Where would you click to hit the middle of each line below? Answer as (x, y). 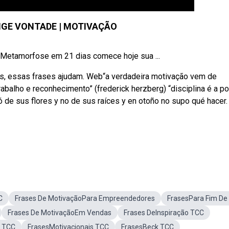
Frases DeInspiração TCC (164, 213)
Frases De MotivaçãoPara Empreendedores (85, 198)
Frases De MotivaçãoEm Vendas (60, 213)
